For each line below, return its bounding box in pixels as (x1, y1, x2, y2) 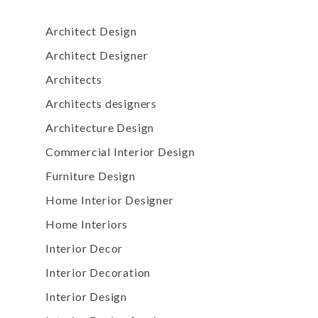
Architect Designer (45, 48, 148, 62)
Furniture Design (45, 169, 136, 183)
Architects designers (45, 97, 157, 111)
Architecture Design (45, 121, 155, 135)
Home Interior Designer (45, 193, 174, 207)
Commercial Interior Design (45, 145, 195, 159)
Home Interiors (45, 217, 128, 231)
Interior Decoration (45, 265, 151, 280)
